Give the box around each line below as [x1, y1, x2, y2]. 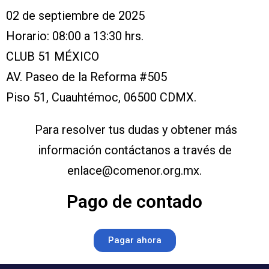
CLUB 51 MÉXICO [6, 49, 99, 64]
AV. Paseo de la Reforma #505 [6, 70, 167, 85]
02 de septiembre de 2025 [6, 8, 145, 23]
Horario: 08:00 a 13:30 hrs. [6, 29, 144, 44]
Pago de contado [67, 191, 202, 213]
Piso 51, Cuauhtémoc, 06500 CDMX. [6, 90, 196, 105]
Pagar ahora [107, 235, 162, 246]
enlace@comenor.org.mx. [67, 163, 202, 178]
